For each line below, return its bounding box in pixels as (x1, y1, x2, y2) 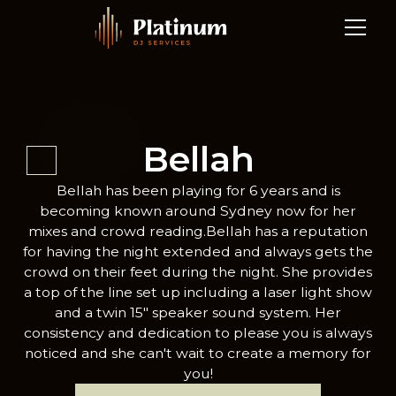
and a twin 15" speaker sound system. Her (55, 303, 341, 321)
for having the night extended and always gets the (23, 242, 373, 260)
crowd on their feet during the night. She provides (24, 263, 372, 280)
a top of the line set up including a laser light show (24, 283, 372, 301)
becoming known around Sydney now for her (40, 202, 356, 219)
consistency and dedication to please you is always (24, 324, 372, 341)
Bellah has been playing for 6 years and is (56, 181, 340, 199)
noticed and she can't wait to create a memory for (25, 344, 371, 362)
